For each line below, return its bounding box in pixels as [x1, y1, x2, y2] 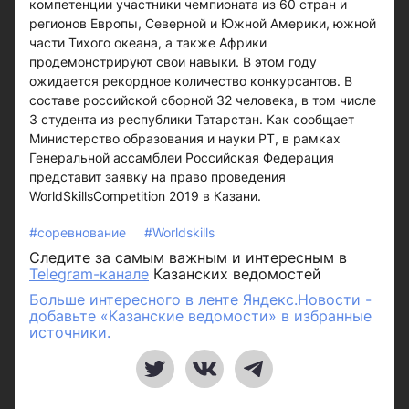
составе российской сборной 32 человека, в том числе [29, 92, 376, 108]
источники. [29, 323, 110, 341]
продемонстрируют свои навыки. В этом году [29, 54, 317, 69]
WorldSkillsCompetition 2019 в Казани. [29, 188, 261, 204]
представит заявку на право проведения [29, 169, 286, 184]
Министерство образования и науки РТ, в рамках [29, 131, 341, 146]
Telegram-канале [29, 265, 149, 283]
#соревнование [29, 225, 130, 240]
